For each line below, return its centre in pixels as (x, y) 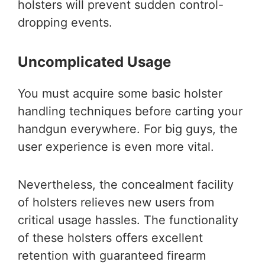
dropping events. (65, 23)
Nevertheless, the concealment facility (126, 185)
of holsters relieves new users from (116, 203)
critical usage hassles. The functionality (128, 220)
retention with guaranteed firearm (112, 256)
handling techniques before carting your (130, 112)
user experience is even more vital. (116, 147)
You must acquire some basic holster (120, 94)
